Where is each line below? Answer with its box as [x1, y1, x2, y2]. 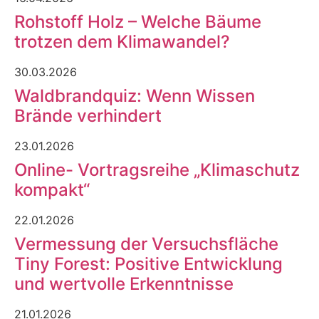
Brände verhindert [14, 105, 162, 126]
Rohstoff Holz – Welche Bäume [14, 11, 261, 32]
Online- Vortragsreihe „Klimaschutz [14, 159, 300, 180]
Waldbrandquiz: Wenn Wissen [14, 85, 255, 106]
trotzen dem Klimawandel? [14, 31, 230, 52]
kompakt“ [14, 179, 90, 200]
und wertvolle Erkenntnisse [14, 273, 234, 294]
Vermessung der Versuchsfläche [14, 233, 278, 254]
